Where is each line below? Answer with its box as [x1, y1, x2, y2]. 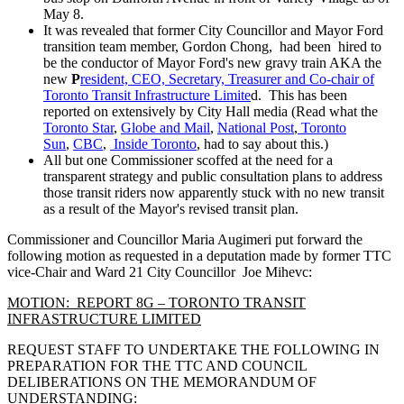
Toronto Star [43, 119, 114, 135]
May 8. [43, 5, 84, 22]
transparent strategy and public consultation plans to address [43, 168, 382, 184]
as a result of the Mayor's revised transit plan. [43, 200, 298, 216]
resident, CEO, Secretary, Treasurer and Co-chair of [80, 70, 374, 87]
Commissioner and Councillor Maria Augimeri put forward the [7, 231, 363, 247]
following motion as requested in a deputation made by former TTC [7, 247, 391, 263]
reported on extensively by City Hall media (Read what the [43, 103, 378, 119]
